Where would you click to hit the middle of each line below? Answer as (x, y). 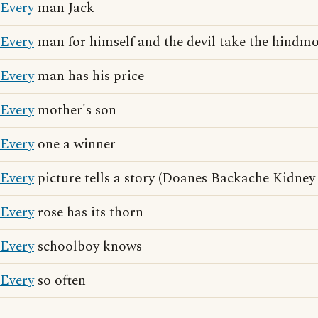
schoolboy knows (88, 247)
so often (60, 281)
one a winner (75, 144)
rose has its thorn (89, 213)
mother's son (75, 110)
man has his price (89, 76)
